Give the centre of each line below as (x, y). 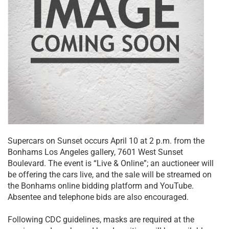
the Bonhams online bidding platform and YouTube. (101, 186)
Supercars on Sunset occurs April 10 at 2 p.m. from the (106, 141)
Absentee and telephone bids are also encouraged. (98, 197)
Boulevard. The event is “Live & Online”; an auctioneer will (111, 164)
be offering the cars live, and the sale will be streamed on (110, 175)
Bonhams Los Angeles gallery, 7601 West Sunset (95, 152)
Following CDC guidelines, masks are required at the (101, 220)
